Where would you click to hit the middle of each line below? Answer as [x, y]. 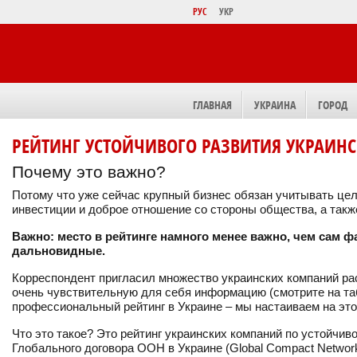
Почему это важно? [89, 172]
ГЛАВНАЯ [212, 105]
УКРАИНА [275, 105]
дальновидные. [59, 251]
